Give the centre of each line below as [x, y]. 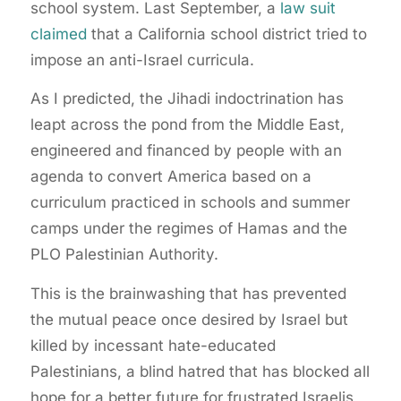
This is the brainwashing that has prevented [188, 293]
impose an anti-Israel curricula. [142, 60]
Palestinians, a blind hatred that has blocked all [200, 371]
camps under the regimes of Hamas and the [188, 229]
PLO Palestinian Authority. [124, 255]
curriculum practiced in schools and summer [190, 203]
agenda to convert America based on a [171, 177]
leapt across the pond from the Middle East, [187, 125]
